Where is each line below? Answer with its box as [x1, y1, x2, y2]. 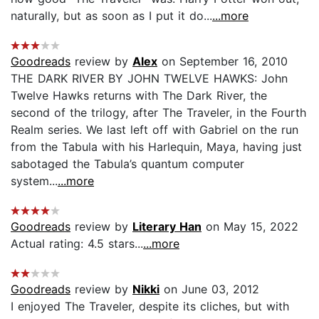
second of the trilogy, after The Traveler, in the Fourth [11, 105, 306, 120]
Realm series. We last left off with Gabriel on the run [11, 122, 298, 137]
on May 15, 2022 [202, 219, 298, 234]
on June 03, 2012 [159, 281, 259, 296]
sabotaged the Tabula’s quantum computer [11, 156, 244, 171]
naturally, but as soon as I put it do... [11, 8, 212, 23]
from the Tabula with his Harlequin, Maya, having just [11, 139, 302, 154]
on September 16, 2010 [157, 53, 288, 68]
